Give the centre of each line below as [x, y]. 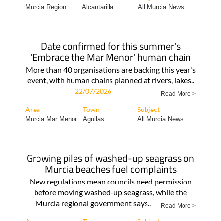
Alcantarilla [97, 7]
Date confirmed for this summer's [110, 46]
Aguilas [93, 119]
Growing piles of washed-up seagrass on [110, 158]
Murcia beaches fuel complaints [110, 169]
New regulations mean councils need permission [110, 181]
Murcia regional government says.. [93, 203]
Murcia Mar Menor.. [53, 119]
